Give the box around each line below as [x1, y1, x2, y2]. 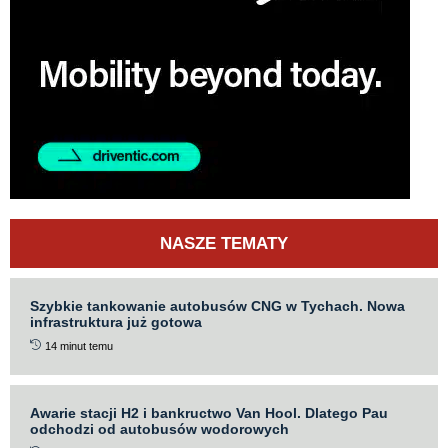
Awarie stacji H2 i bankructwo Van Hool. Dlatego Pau [30, 404, 388, 421]
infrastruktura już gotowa [30, 313, 202, 330]
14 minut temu [45, 339, 113, 352]
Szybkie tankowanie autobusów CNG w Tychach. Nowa [30, 297, 405, 314]
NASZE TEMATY [160, 233, 288, 253]
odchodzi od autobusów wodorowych [30, 420, 289, 437]
